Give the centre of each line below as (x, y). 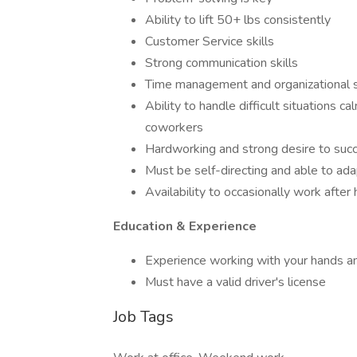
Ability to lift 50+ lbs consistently (238, 20)
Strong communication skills (222, 63)
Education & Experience (185, 226)
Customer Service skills (210, 41)
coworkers (174, 127)
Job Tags (143, 317)
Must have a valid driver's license (235, 282)
